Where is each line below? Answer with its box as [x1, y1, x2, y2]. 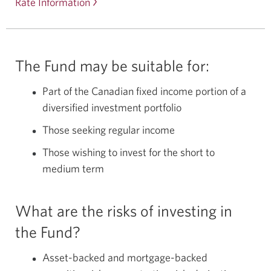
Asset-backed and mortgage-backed [42, 251, 208, 264]
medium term [42, 162, 105, 175]
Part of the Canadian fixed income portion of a [42, 85, 247, 97]
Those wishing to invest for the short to [42, 146, 215, 158]
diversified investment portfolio [42, 101, 182, 114]
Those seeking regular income [42, 123, 175, 136]
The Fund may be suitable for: [15, 56, 209, 74]
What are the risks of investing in [15, 201, 232, 220]
